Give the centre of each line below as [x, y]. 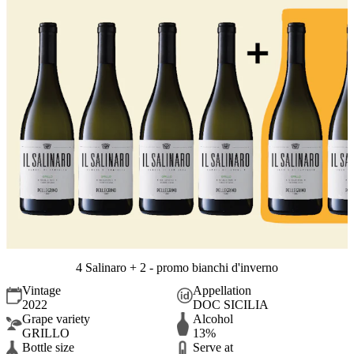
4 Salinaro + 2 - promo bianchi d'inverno [177, 267]
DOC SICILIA [231, 304]
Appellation [222, 290]
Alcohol [213, 318]
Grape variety [56, 318]
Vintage [41, 290]
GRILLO [46, 333]
